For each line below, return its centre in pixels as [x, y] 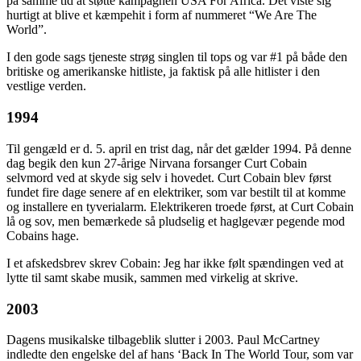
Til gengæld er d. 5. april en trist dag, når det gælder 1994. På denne [179, 148]
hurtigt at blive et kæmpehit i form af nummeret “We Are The [162, 15]
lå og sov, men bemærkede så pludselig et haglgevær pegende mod [176, 221]
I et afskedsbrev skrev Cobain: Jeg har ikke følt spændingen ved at [175, 263]
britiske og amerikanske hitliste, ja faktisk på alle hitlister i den [163, 72]
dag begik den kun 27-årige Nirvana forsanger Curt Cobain [157, 163]
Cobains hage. [43, 235]
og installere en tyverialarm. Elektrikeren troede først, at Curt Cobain [180, 206]
